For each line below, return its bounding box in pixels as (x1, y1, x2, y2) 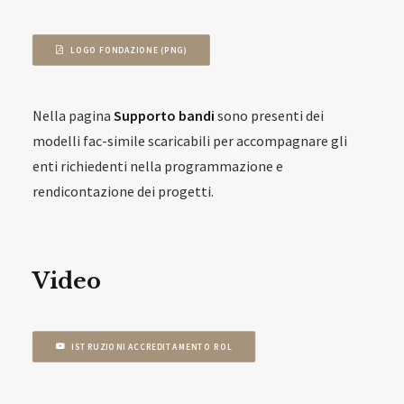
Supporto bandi (114, 106, 217, 124)
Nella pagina (32, 106, 114, 124)
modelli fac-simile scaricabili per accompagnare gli (32, 132, 347, 150)
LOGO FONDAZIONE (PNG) (69, 44, 188, 56)
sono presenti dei (217, 106, 324, 124)
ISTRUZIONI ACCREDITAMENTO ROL (71, 341, 233, 353)
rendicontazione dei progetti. (32, 182, 214, 200)
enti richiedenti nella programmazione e (32, 157, 283, 175)
